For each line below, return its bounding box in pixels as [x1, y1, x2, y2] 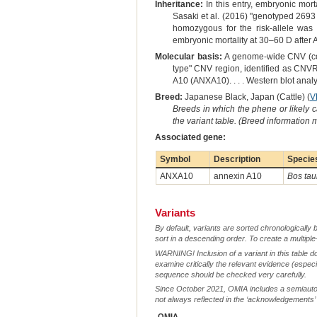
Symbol [159, 154, 190, 165]
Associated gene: [154, 132, 226, 143]
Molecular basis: [154, 52, 222, 62]
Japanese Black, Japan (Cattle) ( [182, 92, 310, 103]
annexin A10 [213, 171, 262, 182]
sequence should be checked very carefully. [154, 270, 306, 279]
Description [213, 154, 260, 165]
